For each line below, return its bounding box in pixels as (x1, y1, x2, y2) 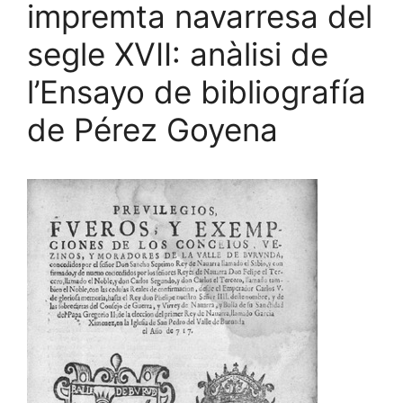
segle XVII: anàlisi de (27, 34, 328, 73)
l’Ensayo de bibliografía (27, 72, 366, 111)
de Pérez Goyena (27, 110, 278, 148)
